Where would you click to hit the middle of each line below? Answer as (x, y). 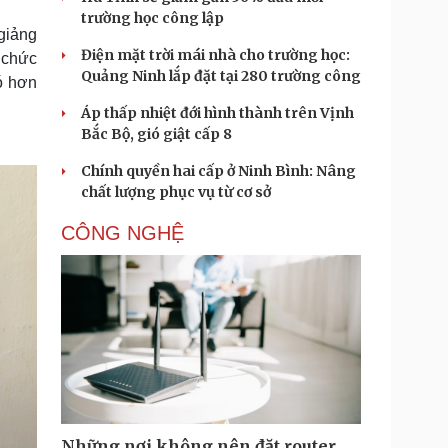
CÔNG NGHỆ (122, 233)
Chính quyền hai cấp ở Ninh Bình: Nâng (218, 171)
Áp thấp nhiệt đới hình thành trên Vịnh (217, 113)
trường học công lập (152, 18)
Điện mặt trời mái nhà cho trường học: (215, 55)
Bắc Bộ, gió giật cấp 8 (156, 134)
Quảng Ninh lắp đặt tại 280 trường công (221, 76)
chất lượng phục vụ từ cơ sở (176, 192)
